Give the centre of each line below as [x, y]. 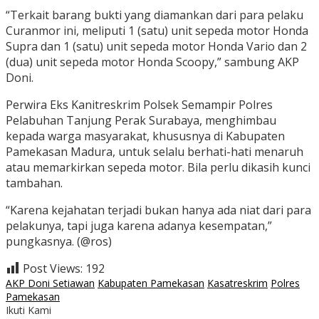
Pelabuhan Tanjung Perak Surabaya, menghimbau [141, 121]
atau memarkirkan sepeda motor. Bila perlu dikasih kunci [158, 168]
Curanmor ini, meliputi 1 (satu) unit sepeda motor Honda [157, 31]
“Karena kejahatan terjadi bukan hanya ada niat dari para [158, 210]
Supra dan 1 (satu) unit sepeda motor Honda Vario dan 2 [156, 47]
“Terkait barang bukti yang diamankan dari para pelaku [155, 15]
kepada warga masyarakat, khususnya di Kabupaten [145, 136]
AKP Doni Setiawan [50, 283]
